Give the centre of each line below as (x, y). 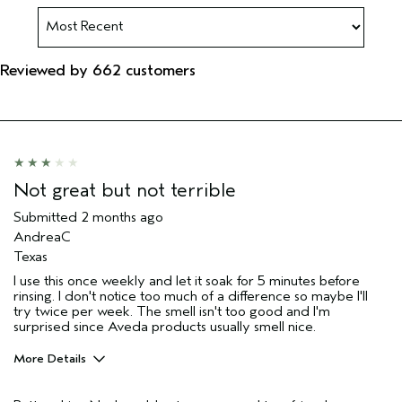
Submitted (47, 217)
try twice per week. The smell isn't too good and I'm (172, 311)
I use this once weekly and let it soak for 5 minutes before (187, 280)
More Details (50, 358)
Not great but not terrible (125, 190)
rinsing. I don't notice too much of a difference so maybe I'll (191, 296)
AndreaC (42, 236)
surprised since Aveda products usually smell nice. (165, 326)
